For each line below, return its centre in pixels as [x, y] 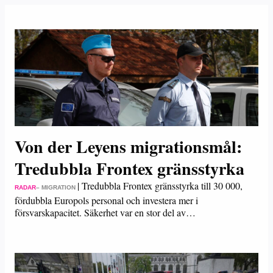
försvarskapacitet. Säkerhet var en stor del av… [105, 212]
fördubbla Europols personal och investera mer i [106, 200]
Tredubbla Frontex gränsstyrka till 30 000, [162, 186]
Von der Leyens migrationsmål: [128, 147]
